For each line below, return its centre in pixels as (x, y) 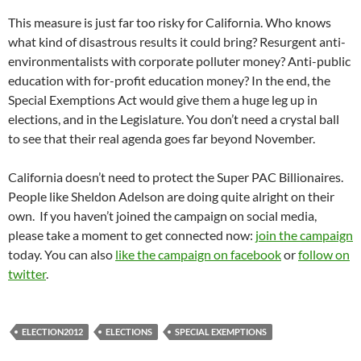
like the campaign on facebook (198, 255)
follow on (324, 255)
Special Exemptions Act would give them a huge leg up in (163, 100)
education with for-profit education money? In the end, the (169, 81)
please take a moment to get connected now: (132, 235)
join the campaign (304, 235)
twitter (27, 274)
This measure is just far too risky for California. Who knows (170, 23)
